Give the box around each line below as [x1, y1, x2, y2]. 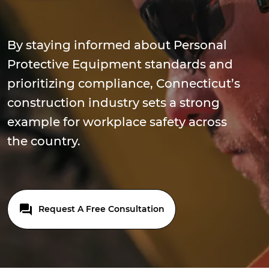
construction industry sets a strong [7, 95, 220, 110]
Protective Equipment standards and [7, 57, 233, 71]
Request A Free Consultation [36, 204, 165, 214]
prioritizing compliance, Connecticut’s [7, 76, 240, 91]
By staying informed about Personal [7, 38, 227, 52]
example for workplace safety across [7, 115, 227, 129]
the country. [7, 134, 80, 148]
